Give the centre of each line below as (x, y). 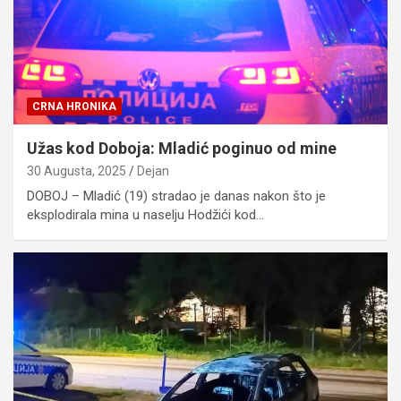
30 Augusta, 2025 (77, 171)
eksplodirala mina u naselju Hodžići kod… (145, 214)
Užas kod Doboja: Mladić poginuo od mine (182, 148)
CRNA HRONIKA (74, 106)
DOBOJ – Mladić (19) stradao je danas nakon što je (176, 196)
